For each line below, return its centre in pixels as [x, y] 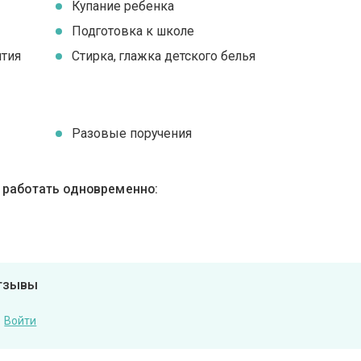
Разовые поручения [132, 134]
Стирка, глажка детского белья [164, 56]
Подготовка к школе [133, 31]
